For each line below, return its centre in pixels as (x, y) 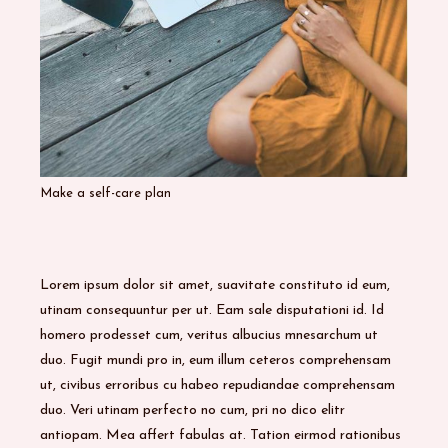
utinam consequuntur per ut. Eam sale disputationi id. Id (212, 311)
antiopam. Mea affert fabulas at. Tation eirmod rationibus (221, 436)
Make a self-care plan (106, 194)
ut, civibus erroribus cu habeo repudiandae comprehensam (218, 386)
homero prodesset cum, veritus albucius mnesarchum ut (209, 336)
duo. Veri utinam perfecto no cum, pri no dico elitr (193, 411)
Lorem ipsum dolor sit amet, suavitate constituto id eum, (215, 286)
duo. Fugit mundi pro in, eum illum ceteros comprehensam (216, 361)
